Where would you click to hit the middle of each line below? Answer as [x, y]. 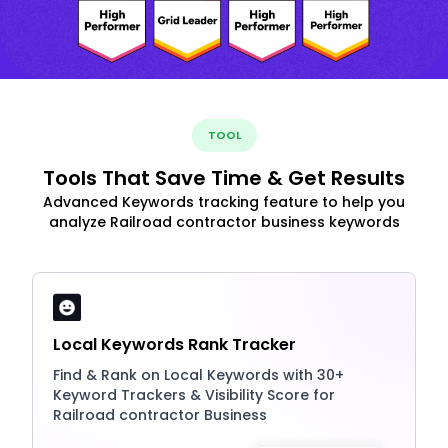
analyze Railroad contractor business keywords [224, 222]
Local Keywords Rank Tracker [174, 345]
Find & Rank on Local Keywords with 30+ [198, 375]
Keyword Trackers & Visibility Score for [194, 395]
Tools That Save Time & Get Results [224, 178]
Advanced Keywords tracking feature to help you [224, 202]
